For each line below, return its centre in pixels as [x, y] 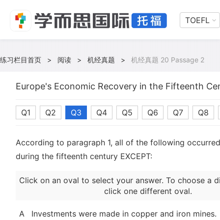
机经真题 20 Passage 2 [168, 60]
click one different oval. [148, 191]
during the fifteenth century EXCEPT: [84, 156]
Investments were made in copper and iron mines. [124, 214]
